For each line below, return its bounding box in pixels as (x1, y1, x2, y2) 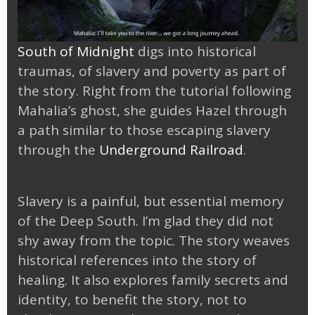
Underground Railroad (99, 140, 243, 159)
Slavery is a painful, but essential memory (18, 192, 284, 211)
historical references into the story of (18, 251, 257, 270)
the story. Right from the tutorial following (18, 81, 291, 100)
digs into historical (134, 41, 256, 60)
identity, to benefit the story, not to (18, 290, 247, 309)
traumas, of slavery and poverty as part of (18, 61, 286, 80)
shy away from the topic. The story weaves (18, 231, 290, 250)
